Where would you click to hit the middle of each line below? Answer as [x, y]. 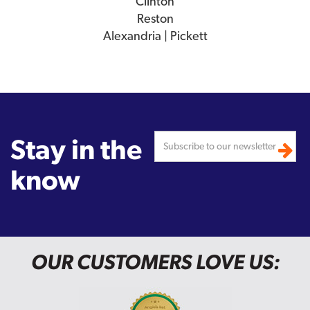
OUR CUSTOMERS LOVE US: [155, 262]
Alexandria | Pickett [155, 36]
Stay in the [76, 149]
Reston [155, 19]
